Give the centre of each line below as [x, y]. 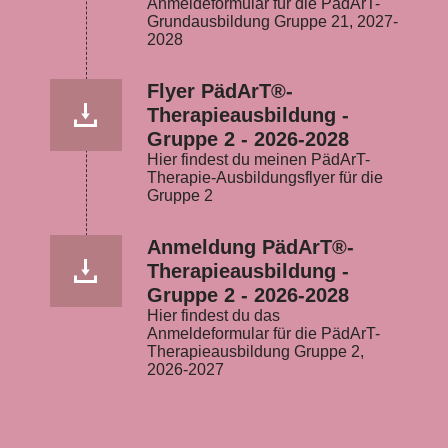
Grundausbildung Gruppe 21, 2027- [272, 21]
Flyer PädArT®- [220, 91]
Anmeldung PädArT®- [250, 247]
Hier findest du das [213, 315]
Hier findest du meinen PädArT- [258, 159]
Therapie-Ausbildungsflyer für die [265, 177]
